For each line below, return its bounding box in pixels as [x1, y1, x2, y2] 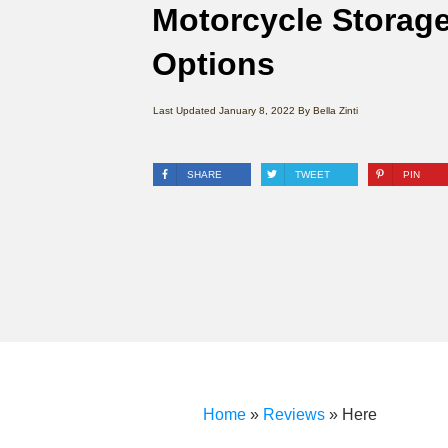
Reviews [263, 405, 325, 423]
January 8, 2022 [219, 104, 298, 116]
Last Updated [153, 104, 216, 116]
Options [152, 45, 275, 82]
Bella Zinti [313, 104, 358, 116]
